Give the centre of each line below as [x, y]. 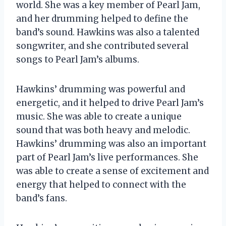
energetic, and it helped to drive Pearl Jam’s [110, 103]
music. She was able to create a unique [99, 116]
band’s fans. [42, 198]
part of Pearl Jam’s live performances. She [107, 157]
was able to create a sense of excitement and [112, 171]
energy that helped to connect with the [101, 184]
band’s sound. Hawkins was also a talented [108, 32]
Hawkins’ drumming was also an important [111, 144]
